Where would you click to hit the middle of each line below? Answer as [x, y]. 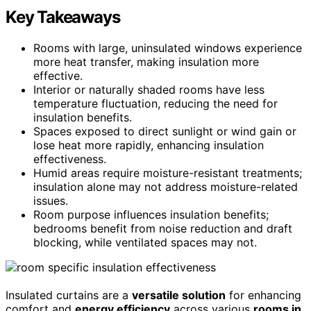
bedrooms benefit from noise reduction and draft [163, 228]
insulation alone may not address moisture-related [166, 186]
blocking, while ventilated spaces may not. [145, 242]
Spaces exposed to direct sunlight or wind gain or [165, 131]
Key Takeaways [63, 17]
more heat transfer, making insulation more [146, 61]
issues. [51, 200]
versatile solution [179, 295]
